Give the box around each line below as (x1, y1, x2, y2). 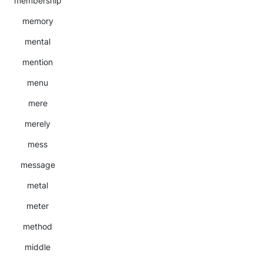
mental (25, 36, 50, 46)
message (20, 160, 55, 170)
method (23, 221, 52, 231)
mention (22, 57, 53, 67)
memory (22, 16, 53, 26)
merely (25, 119, 50, 129)
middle (25, 242, 50, 252)
